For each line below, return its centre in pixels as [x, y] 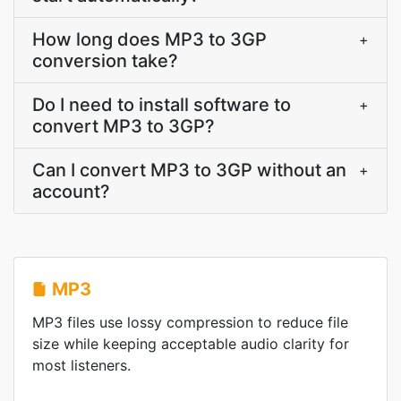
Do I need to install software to [162, 105]
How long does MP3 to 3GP [149, 39]
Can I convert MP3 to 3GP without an [189, 170]
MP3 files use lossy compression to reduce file [190, 322]
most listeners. [81, 365]
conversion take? [105, 61]
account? [71, 192]
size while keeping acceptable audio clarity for [191, 344]
